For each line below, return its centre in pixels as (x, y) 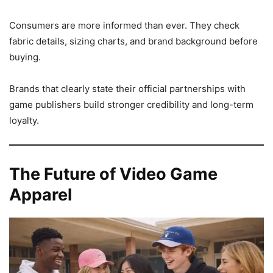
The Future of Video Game (113, 174)
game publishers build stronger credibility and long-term (131, 105)
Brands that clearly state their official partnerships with (127, 89)
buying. (25, 57)
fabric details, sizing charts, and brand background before (133, 41)
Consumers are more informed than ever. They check (124, 26)
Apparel (41, 195)
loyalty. (24, 121)
